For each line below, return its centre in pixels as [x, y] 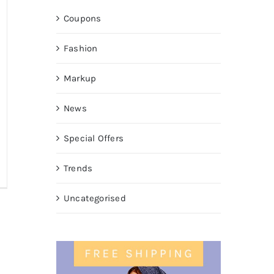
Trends [78, 168]
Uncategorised [94, 198]
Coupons [82, 18]
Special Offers [94, 138]
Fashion [80, 48]
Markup [80, 78]
